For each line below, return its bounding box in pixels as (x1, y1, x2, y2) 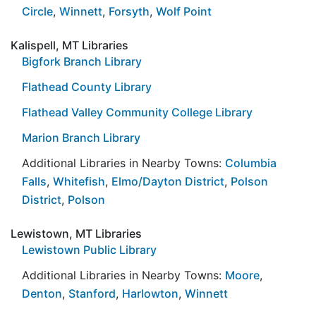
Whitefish (53, 174, 105, 188)
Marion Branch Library (22, 130, 140, 145)
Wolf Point (156, 4, 212, 18)
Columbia (225, 155, 276, 170)
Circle (22, 4, 53, 18)
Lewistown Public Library (22, 242, 157, 257)
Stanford (68, 286, 116, 300)
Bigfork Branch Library (22, 54, 142, 68)
